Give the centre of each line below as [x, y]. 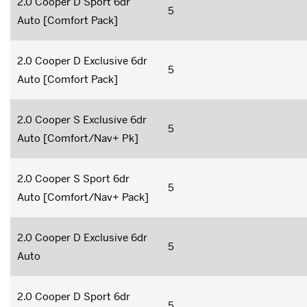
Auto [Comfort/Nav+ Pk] [78, 138]
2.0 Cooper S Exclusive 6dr [82, 119]
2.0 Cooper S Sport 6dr [73, 178]
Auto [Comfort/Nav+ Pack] [83, 197]
